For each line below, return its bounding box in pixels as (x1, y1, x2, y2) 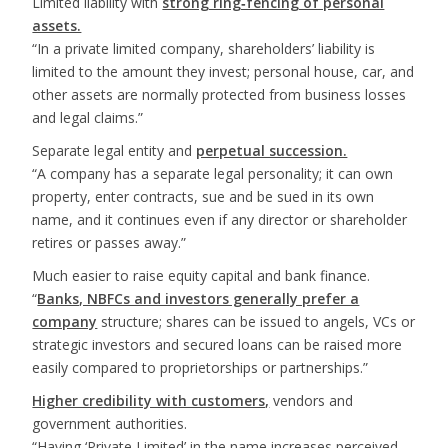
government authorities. (32, 414, 188, 433)
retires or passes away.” (32, 233, 187, 252)
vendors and (269, 391, 354, 410)
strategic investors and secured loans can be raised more (32, 335, 403, 354)
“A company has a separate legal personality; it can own (32, 164, 394, 183)
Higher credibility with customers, (32, 391, 270, 410)
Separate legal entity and (32, 141, 197, 160)
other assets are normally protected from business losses (32, 85, 407, 104)
